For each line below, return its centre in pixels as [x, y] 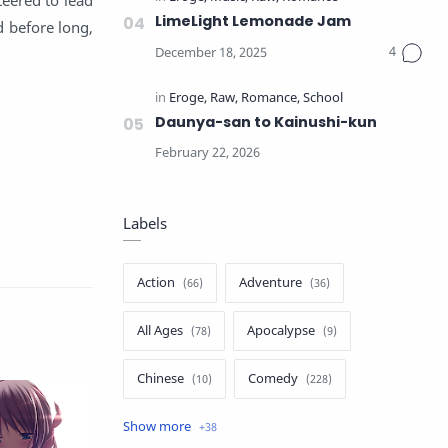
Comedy [273, 378]
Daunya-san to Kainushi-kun [266, 122]
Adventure [270, 282]
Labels [145, 223]
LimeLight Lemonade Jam [253, 21]
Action [156, 282]
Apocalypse [281, 330]
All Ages [160, 330]
